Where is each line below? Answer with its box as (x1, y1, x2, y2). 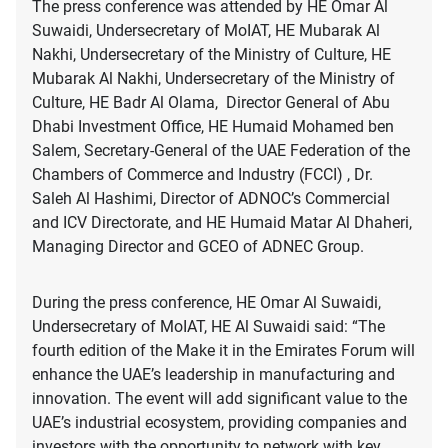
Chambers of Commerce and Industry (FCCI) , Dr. (32, 165, 373, 185)
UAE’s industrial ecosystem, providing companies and (32, 413, 407, 433)
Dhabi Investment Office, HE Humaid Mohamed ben (32, 117, 394, 137)
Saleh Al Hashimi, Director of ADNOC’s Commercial (32, 189, 390, 209)
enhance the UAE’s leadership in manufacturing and (32, 365, 395, 385)
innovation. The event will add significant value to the (32, 389, 407, 409)
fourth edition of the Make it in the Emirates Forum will (32, 341, 415, 361)
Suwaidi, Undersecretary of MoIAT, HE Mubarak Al (32, 21, 380, 41)
